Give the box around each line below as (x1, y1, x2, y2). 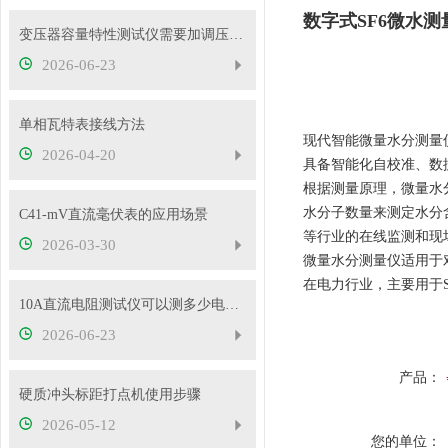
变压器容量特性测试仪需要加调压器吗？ (228, 27, 243, 42)
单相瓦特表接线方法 (18, 117, 145, 132)
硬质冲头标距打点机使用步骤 (18, 387, 201, 402)
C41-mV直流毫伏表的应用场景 (18, 207, 208, 222)
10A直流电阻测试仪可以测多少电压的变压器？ (224, 297, 239, 312)
